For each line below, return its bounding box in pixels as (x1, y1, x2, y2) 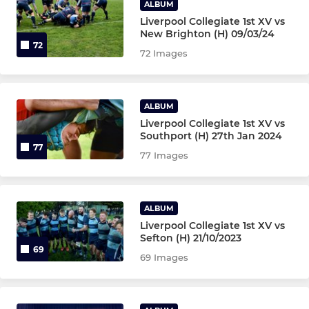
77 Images (140, 150, 189, 161)
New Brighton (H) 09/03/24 (140, 28, 275, 40)
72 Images (140, 48, 188, 59)
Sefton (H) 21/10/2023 (140, 232, 242, 244)
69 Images (140, 252, 189, 263)
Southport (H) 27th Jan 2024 (140, 130, 283, 142)
